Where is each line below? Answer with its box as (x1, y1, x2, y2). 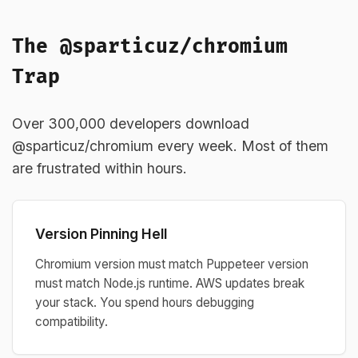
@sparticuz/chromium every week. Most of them (12, 137, 328, 154)
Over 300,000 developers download (12, 115, 249, 132)
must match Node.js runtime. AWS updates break (35, 276, 304, 291)
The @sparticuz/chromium (12, 35, 288, 58)
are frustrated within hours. (12, 160, 187, 177)
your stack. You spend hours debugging (35, 295, 254, 310)
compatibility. (35, 314, 108, 329)
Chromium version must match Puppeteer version (35, 257, 308, 272)
